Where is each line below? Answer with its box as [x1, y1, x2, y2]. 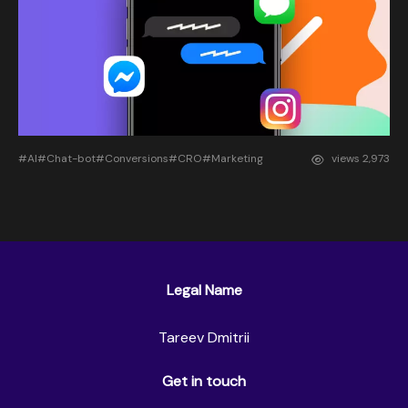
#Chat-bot [37, 151, 96, 167]
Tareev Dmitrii [158, 328, 250, 348]
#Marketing [202, 151, 263, 167]
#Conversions [96, 151, 168, 167]
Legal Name [166, 280, 242, 301]
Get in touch [162, 372, 246, 392]
